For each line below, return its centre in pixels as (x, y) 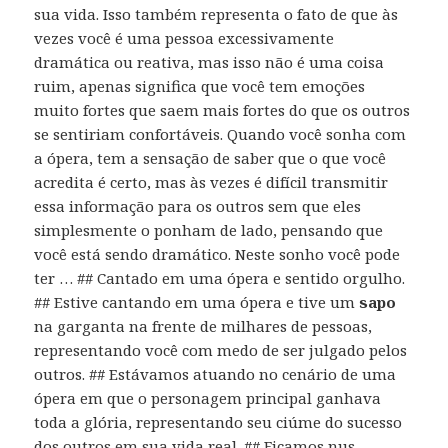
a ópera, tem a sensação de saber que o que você (210, 157)
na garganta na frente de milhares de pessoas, (203, 325)
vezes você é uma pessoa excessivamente (184, 37)
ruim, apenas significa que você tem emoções (200, 85)
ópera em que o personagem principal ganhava (208, 397)
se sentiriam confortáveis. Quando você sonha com (220, 133)
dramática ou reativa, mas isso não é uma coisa (209, 61)
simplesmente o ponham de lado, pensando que (209, 229)
